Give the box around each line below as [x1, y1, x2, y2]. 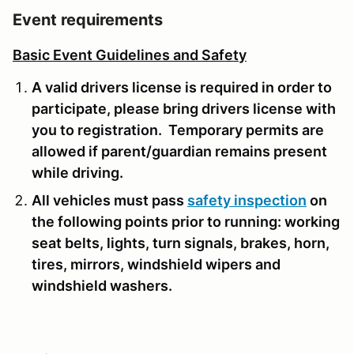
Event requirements [13, 9, 163, 29]
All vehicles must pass [32, 191, 187, 209]
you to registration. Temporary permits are [32, 121, 324, 138]
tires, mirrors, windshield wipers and [32, 255, 281, 273]
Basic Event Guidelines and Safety [13, 46, 247, 63]
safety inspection [187, 191, 307, 209]
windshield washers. [32, 277, 172, 294]
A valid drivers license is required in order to [32, 78, 332, 96]
